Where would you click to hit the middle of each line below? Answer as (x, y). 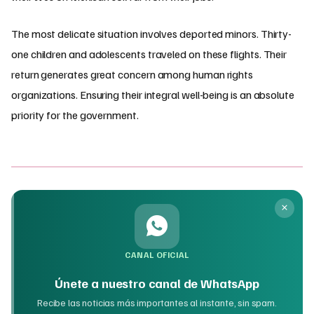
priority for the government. (75, 115)
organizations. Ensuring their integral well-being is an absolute (153, 94)
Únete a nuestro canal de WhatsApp (157, 284)
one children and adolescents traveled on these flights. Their (149, 54)
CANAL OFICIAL (157, 254)
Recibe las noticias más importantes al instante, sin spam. (157, 303)
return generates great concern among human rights (132, 74)
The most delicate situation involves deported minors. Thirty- (152, 33)
